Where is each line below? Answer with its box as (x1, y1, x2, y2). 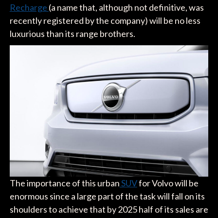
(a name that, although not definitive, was (48, 1, 204, 13)
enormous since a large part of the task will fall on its (9, 191, 205, 202)
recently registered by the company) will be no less (9, 15, 200, 26)
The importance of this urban (9, 178, 120, 189)
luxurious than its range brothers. (9, 28, 135, 39)
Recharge (9, 1, 49, 13)
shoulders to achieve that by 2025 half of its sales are (9, 204, 208, 215)
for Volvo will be (137, 178, 199, 189)
